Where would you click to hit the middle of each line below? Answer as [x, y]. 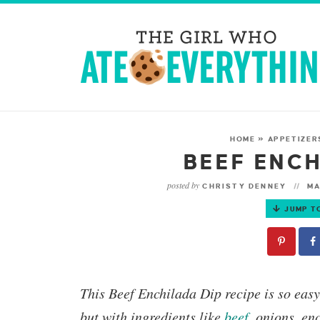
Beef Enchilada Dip [165, 293]
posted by [184, 185]
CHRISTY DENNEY [245, 186]
